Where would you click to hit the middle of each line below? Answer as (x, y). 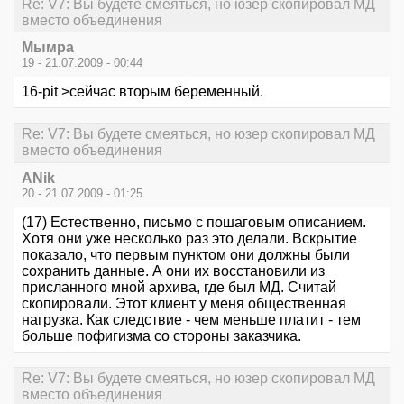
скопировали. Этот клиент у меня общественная (184, 303)
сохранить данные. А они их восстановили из (173, 271)
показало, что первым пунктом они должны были (186, 254)
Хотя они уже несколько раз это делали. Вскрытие (189, 238)
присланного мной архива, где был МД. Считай (179, 287)
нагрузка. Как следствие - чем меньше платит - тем (191, 319)
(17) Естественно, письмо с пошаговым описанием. (194, 222)
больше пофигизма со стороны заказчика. (161, 335)
